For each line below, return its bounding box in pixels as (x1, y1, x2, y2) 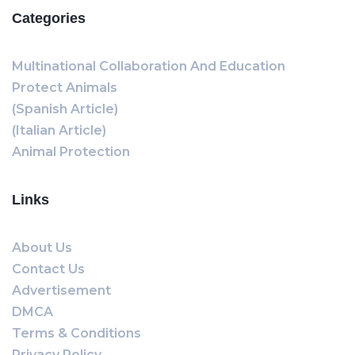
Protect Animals (12, 80, 117, 95)
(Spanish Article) (12, 101, 118, 116)
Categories (12, 10, 86, 26)
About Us (12, 240, 72, 255)
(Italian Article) (12, 123, 106, 138)
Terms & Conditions (12, 326, 141, 341)
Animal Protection (12, 144, 130, 159)
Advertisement (12, 283, 111, 298)
